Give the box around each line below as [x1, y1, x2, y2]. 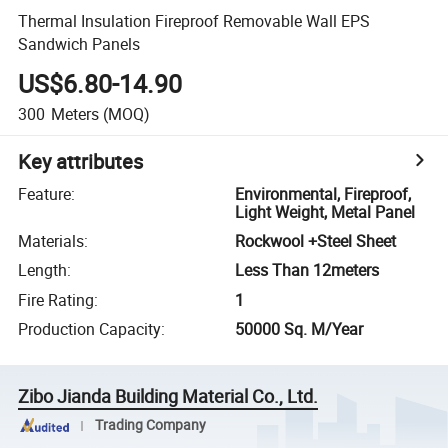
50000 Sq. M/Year [235, 318, 364, 341]
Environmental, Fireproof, [235, 182, 412, 205]
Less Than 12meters [235, 259, 380, 282]
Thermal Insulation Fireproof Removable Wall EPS [18, 9, 371, 32]
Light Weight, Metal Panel [235, 200, 416, 223]
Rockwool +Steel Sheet [235, 230, 397, 253]
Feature [18, 182, 72, 205]
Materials [18, 230, 85, 253]
